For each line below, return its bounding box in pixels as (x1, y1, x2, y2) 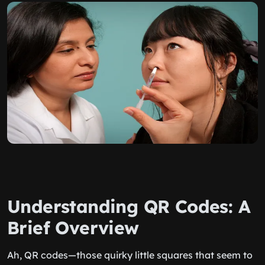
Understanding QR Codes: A (7, 195, 250, 218)
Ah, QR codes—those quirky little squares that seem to (7, 249, 253, 261)
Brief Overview (7, 216, 139, 239)
